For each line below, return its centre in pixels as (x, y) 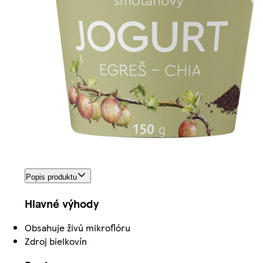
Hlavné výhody (62, 204)
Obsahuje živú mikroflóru (77, 228)
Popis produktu (51, 177)
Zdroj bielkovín (56, 241)
